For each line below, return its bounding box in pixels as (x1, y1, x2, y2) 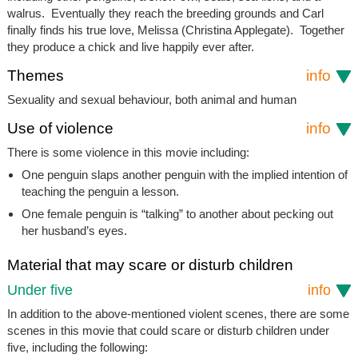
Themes (6, 67, 64, 85)
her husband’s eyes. (21, 224, 127, 238)
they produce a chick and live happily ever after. (6, 40, 254, 54)
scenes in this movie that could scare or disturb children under (6, 324, 329, 338)
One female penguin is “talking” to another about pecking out (21, 207, 333, 221)
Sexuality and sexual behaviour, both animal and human (6, 93, 296, 107)
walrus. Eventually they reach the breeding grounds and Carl (6, 6, 324, 21)
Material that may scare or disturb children (6, 257, 293, 274)
